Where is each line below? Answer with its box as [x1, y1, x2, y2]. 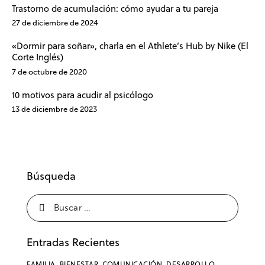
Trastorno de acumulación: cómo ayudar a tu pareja [12, 2, 218, 15]
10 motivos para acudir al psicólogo [12, 88, 153, 101]
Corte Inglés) [12, 51, 63, 64]
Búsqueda [27, 168, 76, 183]
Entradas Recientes [27, 234, 119, 250]
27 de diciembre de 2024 [12, 18, 98, 28]
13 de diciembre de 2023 [12, 104, 97, 114]
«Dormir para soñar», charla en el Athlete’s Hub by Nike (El [12, 40, 248, 53]
